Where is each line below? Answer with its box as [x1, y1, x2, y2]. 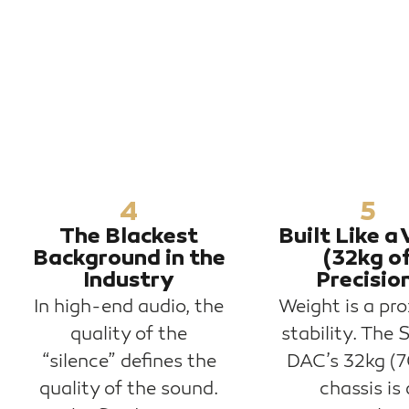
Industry [83, 268, 174, 296]
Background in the [32, 246, 225, 274]
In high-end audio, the [34, 296, 224, 319]
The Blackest [59, 225, 198, 252]
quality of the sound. [39, 378, 218, 401]
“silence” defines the [41, 351, 216, 373]
